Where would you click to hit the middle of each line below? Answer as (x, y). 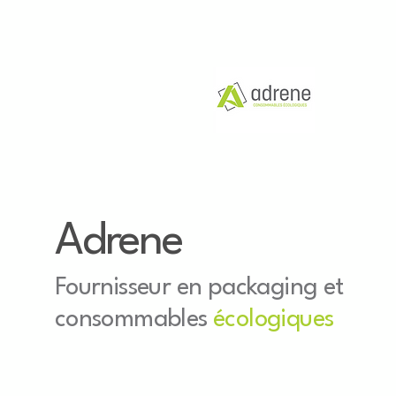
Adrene (123, 242)
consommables (134, 320)
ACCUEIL (325, 99)
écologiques (274, 320)
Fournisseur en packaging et (199, 288)
